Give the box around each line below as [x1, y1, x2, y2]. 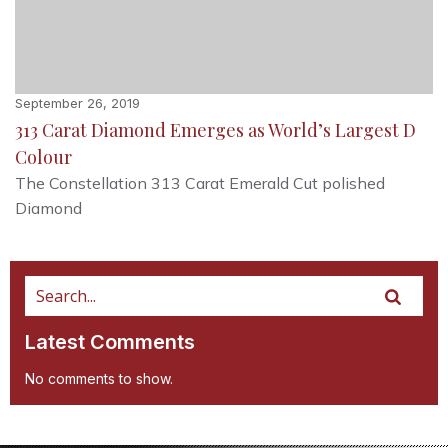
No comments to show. [25, 369, 173, 387]
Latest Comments [25, 329, 195, 354]
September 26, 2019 [15, 94, 140, 111]
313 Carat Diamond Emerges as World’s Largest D [15, 117, 416, 142]
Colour [15, 144, 72, 169]
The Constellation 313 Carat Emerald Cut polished [15, 172, 385, 193]
